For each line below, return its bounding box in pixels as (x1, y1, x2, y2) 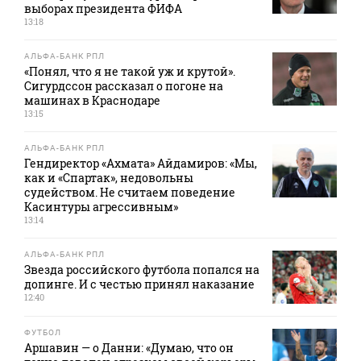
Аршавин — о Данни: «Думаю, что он (24, 340, 234, 356)
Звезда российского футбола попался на (24, 262, 259, 278)
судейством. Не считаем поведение (24, 185, 235, 201)
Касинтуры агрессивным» (24, 199, 178, 215)
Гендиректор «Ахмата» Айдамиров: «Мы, (24, 156, 257, 172)
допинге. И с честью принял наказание (24, 276, 255, 293)
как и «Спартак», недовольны (24, 170, 193, 186)
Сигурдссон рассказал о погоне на (24, 78, 223, 94)
